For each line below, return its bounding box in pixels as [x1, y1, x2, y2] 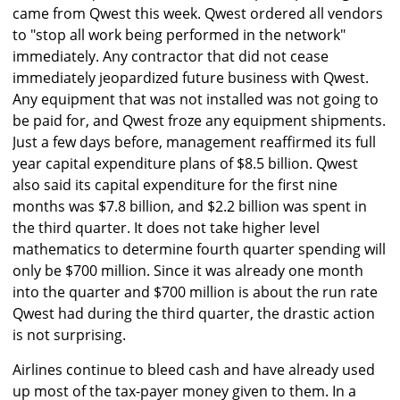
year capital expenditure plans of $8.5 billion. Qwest [12, 154, 358, 174]
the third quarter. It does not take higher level [12, 218, 320, 238]
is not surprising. [12, 325, 126, 346]
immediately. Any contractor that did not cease [12, 46, 329, 67]
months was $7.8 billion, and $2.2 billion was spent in [12, 196, 367, 217]
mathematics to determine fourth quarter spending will [12, 239, 386, 260]
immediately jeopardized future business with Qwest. [12, 68, 369, 88]
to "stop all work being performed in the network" [12, 25, 346, 46]
